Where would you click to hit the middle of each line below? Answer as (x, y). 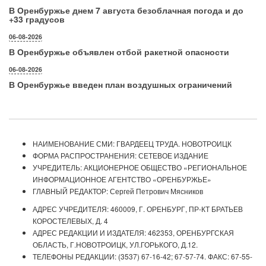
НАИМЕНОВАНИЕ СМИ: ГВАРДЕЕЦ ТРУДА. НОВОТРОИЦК (132, 144)
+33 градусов (37, 19)
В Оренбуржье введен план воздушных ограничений (121, 85)
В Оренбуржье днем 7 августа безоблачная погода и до (126, 10)
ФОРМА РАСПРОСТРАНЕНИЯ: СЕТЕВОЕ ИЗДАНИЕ (121, 156)
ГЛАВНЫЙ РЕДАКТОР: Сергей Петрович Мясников (118, 191)
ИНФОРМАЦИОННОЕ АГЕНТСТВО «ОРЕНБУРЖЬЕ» (122, 179)
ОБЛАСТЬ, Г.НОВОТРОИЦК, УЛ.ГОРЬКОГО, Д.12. (115, 245)
